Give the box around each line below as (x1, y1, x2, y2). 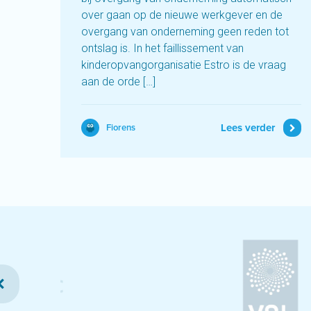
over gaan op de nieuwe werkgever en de (81, 8, 283, 22)
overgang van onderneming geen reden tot (81, 25, 289, 39)
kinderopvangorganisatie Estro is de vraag (81, 58, 286, 72)
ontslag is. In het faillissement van (81, 42, 244, 56)
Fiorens (106, 124, 135, 133)
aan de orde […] (81, 75, 155, 89)
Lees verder (220, 123, 275, 134)
